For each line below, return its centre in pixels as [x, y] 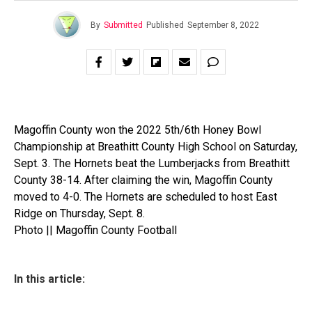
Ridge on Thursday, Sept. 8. [79, 213]
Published [165, 25]
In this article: [49, 279]
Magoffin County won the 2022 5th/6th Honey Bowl [138, 130]
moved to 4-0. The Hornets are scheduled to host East [146, 197]
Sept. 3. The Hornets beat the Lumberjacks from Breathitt [152, 163]
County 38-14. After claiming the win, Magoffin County [143, 180]
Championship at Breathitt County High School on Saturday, [156, 147]
